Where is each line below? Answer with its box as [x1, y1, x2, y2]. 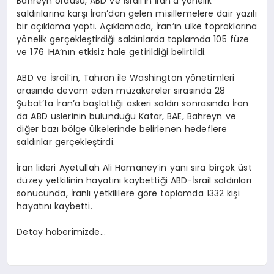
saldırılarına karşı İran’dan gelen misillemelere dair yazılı [17, 7, 257, 20]
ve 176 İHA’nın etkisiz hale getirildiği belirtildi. [17, 46, 207, 59]
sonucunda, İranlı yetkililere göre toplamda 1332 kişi [17, 187, 240, 200]
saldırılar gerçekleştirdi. [17, 136, 115, 149]
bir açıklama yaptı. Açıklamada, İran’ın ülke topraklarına [17, 20, 257, 33]
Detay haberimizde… [17, 226, 106, 239]
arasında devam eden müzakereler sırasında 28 [17, 84, 226, 97]
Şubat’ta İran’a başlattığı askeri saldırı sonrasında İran [17, 97, 249, 110]
